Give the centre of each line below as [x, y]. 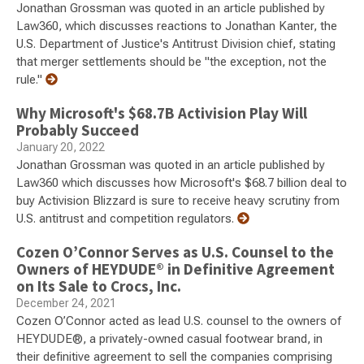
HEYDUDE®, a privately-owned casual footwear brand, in [169, 339]
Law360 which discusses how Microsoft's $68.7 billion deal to [182, 183]
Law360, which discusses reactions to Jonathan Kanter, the [177, 26]
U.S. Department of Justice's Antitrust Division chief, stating [176, 44]
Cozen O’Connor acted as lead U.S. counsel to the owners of [179, 321]
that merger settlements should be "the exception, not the [171, 62]
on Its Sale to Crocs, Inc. [99, 286]
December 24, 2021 [66, 303]
